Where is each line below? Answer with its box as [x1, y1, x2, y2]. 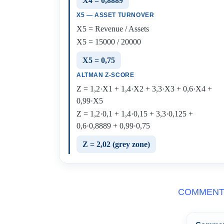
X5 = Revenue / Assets [76, 24, 149, 33]
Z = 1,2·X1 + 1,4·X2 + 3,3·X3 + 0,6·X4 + [76, 84, 212, 93]
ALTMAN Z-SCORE [76, 71, 134, 78]
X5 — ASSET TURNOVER [76, 11, 154, 18]
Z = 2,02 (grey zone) [82, 140, 150, 148]
